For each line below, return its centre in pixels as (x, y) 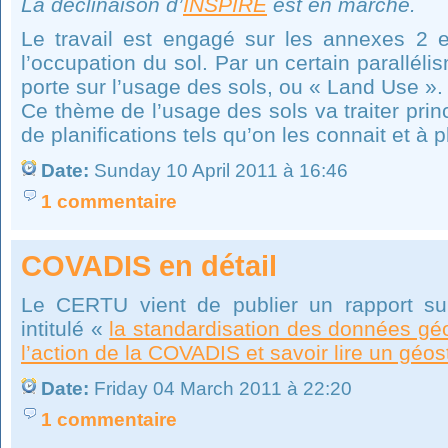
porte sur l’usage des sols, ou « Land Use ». (232, 86)
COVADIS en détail (149, 266)
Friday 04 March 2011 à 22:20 (220, 388)
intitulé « (65, 328)
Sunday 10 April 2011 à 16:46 (218, 170)
